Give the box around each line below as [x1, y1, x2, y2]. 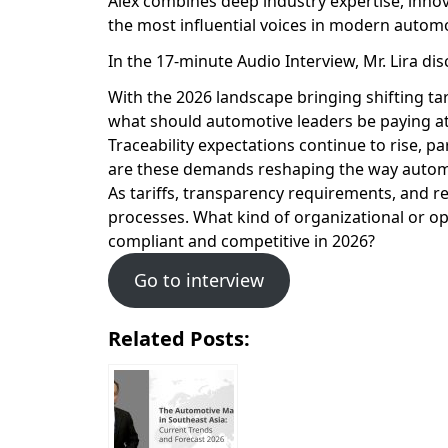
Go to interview [133, 268, 264, 292]
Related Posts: [108, 325, 250, 352]
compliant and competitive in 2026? [108, 230, 375, 252]
